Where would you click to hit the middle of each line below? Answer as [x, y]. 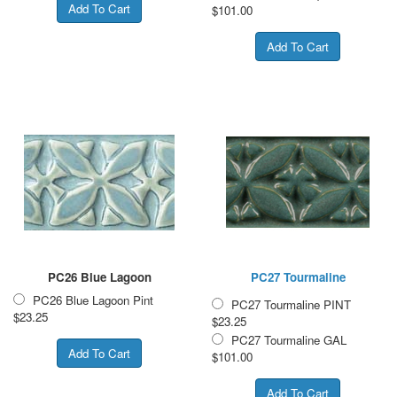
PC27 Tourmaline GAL [289, 339]
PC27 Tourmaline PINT [291, 304]
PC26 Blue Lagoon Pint [93, 300]
